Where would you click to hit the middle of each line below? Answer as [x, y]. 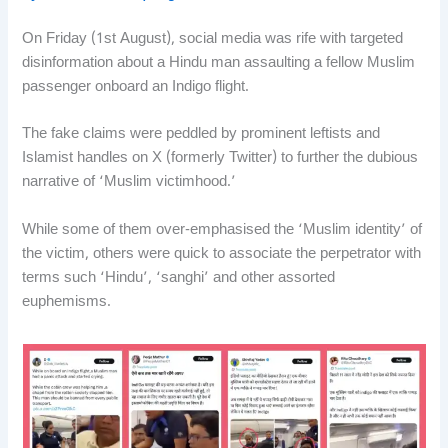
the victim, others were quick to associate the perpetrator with [222, 254]
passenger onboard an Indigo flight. [136, 87]
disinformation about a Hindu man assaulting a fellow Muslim [219, 63]
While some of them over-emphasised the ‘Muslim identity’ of [222, 230]
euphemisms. [67, 302]
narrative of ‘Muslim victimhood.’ [129, 183]
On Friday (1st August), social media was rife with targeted [213, 39]
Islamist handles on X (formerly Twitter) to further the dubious [220, 159]
